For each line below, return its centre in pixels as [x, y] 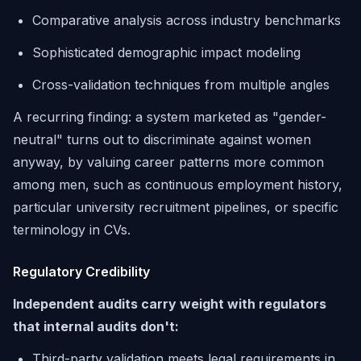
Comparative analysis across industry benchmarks [187, 20]
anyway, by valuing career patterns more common [168, 162]
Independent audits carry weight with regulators [170, 304]
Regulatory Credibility [81, 272]
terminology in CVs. [72, 230]
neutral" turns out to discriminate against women [162, 139]
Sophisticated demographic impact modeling [166, 52]
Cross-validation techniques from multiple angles [181, 85]
